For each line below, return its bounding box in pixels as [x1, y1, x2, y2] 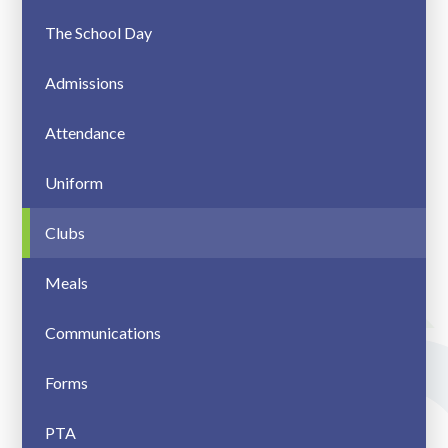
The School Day [44, 23, 152, 42]
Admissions [44, 73, 124, 92]
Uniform [44, 173, 103, 192]
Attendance [44, 123, 125, 142]
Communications [44, 323, 161, 342]
